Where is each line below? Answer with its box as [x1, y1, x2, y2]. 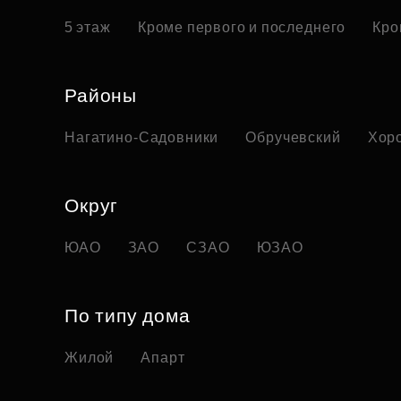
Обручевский [245, 130, 341, 146]
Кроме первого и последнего [137, 20, 346, 36]
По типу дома [64, 305, 191, 327]
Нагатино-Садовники [64, 130, 219, 146]
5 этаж [64, 20, 111, 36]
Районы [64, 85, 138, 107]
